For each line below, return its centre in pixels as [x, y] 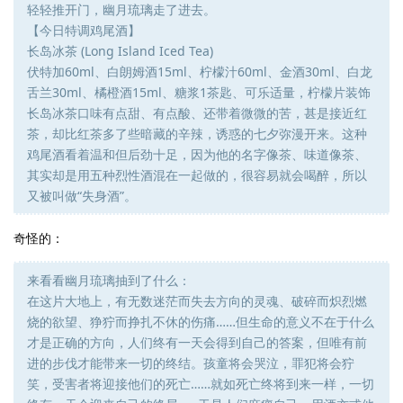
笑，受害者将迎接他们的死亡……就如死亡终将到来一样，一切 [201, 383]
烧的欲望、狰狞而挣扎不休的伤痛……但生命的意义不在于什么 [201, 321]
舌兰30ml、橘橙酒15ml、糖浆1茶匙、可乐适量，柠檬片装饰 [199, 92]
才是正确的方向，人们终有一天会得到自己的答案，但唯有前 [197, 342]
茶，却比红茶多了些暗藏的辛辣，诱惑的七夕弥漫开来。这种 [197, 133]
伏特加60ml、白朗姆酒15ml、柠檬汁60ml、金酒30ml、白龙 [200, 71]
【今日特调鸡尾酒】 [84, 30]
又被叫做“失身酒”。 [82, 195]
